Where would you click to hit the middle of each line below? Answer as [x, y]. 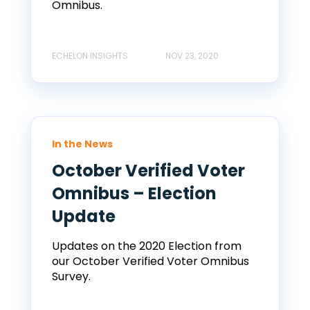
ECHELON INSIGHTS [90, 56]
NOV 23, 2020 [192, 56]
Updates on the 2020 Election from [147, 246]
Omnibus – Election [134, 194]
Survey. [71, 277]
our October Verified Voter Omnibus [151, 262]
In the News [82, 144]
